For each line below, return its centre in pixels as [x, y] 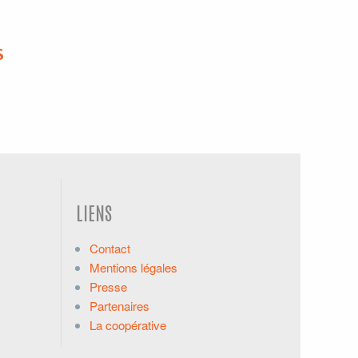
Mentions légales [133, 268]
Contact [110, 249]
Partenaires [119, 306]
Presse [108, 287]
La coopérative [128, 325]
